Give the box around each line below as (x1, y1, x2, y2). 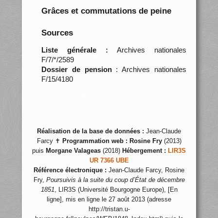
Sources (41, 28, 73, 37)
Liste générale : (41, 45, 108, 54)
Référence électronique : (34, 167, 107, 174)
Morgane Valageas (46, 147, 101, 154)
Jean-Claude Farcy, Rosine (107, 167, 184, 174)
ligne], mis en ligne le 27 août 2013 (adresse (47, 196, 171, 203)
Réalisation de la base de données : (37, 128, 144, 135)
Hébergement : (122, 147, 166, 154)
